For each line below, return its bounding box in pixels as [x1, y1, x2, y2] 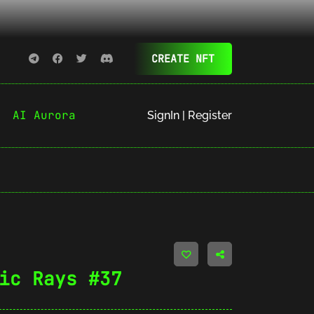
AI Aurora [13, 108, 76, 123]
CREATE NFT [151, 52, 214, 66]
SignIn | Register [146, 109, 232, 123]
